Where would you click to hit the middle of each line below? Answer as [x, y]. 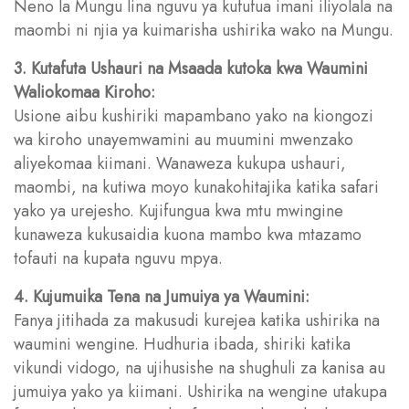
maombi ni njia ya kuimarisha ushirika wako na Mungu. [204, 30]
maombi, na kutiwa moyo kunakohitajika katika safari [196, 187]
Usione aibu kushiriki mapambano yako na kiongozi [194, 115]
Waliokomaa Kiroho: [84, 92]
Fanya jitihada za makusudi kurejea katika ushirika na [197, 320]
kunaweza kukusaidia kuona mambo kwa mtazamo [188, 234]
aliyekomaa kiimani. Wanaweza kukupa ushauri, [180, 163]
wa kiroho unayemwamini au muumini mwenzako [184, 139]
